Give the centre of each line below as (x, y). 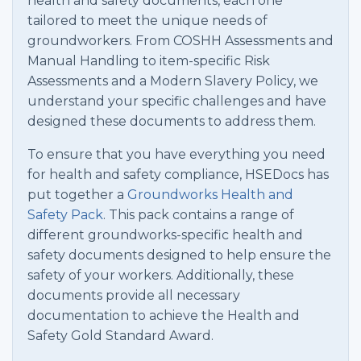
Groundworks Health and (210, 195)
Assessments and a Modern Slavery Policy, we (173, 81)
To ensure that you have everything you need (176, 155)
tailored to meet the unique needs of (147, 21)
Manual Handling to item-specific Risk (149, 61)
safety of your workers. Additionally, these (161, 276)
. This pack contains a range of (199, 215)
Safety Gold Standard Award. (120, 336)
